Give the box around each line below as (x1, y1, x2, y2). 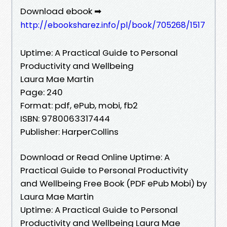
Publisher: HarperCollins (20, 125, 119, 138)
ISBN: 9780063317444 (20, 112, 110, 125)
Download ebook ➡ (20, 5, 101, 17)
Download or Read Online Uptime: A (20, 150, 170, 163)
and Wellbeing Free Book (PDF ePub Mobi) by (20, 177, 207, 190)
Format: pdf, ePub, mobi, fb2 (20, 99, 138, 111)
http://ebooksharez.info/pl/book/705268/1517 (20, 19, 205, 31)
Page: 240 (20, 86, 63, 98)
